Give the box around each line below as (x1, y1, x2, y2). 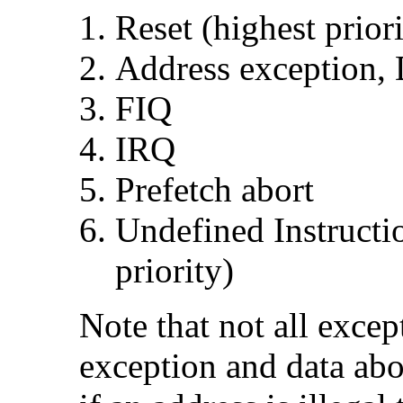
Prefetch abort (115, 170, 314, 210)
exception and (79, 346, 286, 386)
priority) (115, 251, 234, 291)
